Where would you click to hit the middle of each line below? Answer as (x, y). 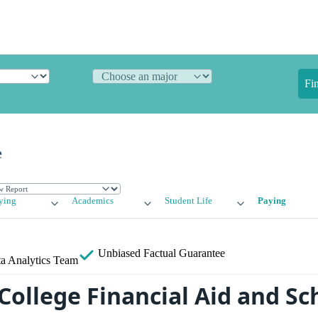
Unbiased (119, 253)
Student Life (188, 201)
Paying (272, 201)
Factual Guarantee (184, 253)
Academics (93, 201)
